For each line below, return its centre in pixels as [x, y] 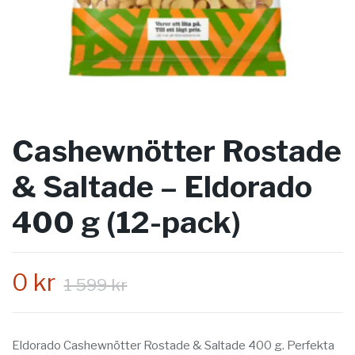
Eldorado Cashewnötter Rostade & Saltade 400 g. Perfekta [173, 346]
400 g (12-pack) [126, 223]
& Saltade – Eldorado [162, 187]
